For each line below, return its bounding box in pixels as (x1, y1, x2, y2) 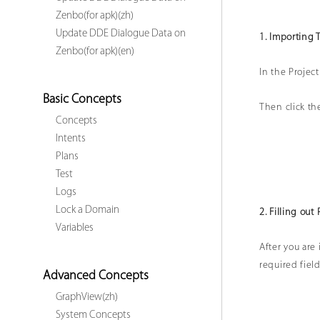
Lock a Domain (56, 205, 119, 216)
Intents (56, 134, 86, 144)
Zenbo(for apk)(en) (56, 46, 134, 57)
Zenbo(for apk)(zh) (56, 11, 134, 21)
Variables (56, 223, 94, 234)
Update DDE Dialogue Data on (56, 29, 186, 39)
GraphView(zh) (56, 292, 118, 303)
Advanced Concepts (43, 269, 149, 283)
